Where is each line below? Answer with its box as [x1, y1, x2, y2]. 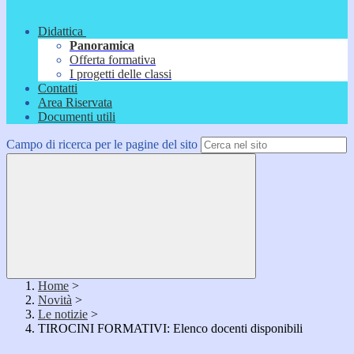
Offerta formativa [70, 53, 156, 67]
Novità [38, 293, 72, 307]
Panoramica [70, 39, 134, 53]
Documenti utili [38, 110, 115, 124]
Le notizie [38, 307, 88, 322]
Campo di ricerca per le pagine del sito [6, 137, 198, 152]
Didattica [38, 24, 83, 39]
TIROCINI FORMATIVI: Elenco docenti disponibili [38, 322, 303, 336]
